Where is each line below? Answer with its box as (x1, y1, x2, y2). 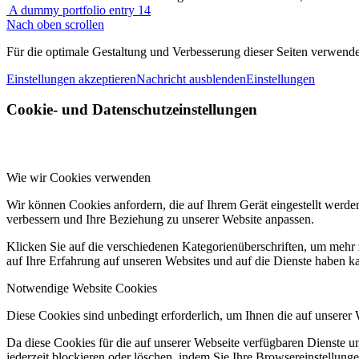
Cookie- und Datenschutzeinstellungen (6, 101, 257, 119)
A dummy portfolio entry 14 (9, 2, 151, 17)
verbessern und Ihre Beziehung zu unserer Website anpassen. (6, 212, 314, 226)
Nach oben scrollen (6, 17, 104, 31)
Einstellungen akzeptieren (6, 71, 136, 86)
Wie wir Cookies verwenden (6, 171, 151, 184)
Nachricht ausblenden (136, 71, 246, 86)
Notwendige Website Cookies (6, 281, 157, 295)
